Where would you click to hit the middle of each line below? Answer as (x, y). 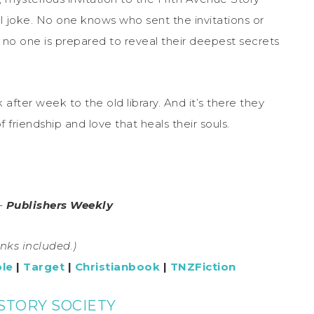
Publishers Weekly (59, 205)
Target (44, 266)
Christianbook (117, 266)
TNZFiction (203, 266)
